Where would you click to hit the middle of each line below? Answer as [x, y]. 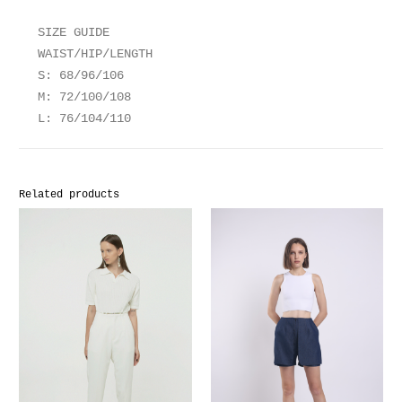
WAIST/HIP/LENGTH [95, 54]
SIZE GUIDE [74, 33]
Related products [69, 195]
